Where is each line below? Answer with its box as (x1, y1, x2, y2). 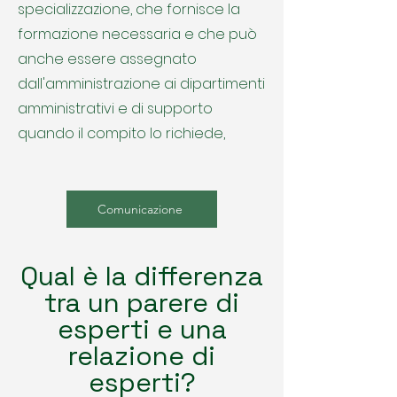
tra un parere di (44, 285, 239, 320)
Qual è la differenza (20, 259, 263, 293)
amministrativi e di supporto (18, 98, 213, 119)
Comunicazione (97, 201, 183, 217)
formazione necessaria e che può (18, 24, 257, 44)
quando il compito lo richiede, (18, 123, 225, 144)
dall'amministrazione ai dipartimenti (18, 74, 265, 94)
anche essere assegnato (18, 49, 197, 69)
